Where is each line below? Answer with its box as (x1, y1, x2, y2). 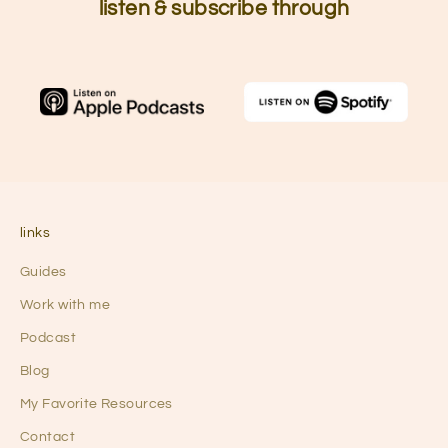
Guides (20, 264, 67, 279)
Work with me (20, 297, 111, 312)
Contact (20, 429, 75, 444)
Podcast (20, 330, 76, 345)
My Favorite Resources (20, 396, 173, 411)
